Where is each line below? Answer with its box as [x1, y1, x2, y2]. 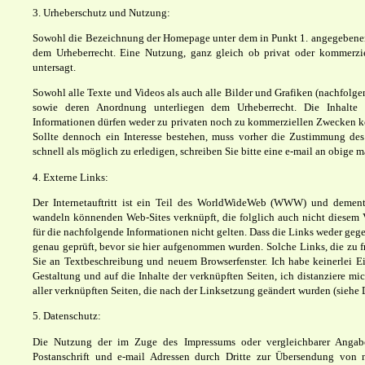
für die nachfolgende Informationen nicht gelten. [33, 225, 247, 238]
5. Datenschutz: [33, 310, 101, 323]
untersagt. [33, 60, 264, 73]
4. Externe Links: [33, 170, 108, 183]
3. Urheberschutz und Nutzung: [33, 6, 170, 19]
